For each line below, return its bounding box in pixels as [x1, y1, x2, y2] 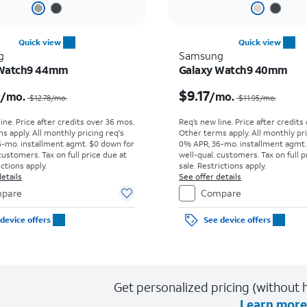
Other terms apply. [179, 127, 252, 138]
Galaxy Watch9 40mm [178, 62, 288, 77]
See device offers [203, 214, 271, 225]
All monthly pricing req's [32, 127, 124, 138]
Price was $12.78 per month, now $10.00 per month [121, 77, 133, 93]
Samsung [179, 49, 224, 62]
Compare [201, 186, 242, 199]
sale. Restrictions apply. [179, 160, 267, 171]
